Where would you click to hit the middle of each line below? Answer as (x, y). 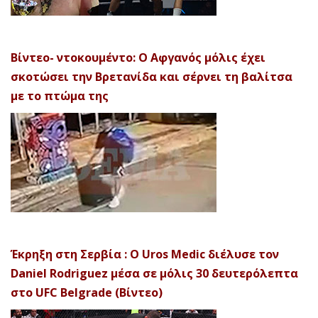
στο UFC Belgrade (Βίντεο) (87, 293)
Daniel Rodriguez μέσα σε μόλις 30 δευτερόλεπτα (154, 274)
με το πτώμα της (60, 96)
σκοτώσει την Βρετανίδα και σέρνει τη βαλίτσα (152, 77)
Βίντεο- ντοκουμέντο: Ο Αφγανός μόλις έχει (138, 58)
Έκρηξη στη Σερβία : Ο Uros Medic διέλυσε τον (145, 254)
